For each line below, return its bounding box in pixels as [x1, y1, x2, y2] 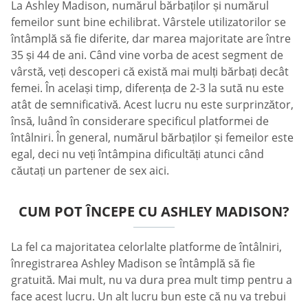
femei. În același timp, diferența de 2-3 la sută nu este [11, 80, 284, 96]
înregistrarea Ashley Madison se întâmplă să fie [11, 255, 255, 271]
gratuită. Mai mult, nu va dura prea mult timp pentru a [11, 272, 292, 287]
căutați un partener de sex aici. [11, 162, 169, 178]
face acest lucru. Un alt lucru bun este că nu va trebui [11, 288, 286, 304]
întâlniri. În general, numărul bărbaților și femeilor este [11, 129, 294, 145]
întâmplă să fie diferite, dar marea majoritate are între [11, 30, 291, 46]
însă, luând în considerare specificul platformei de [11, 113, 269, 129]
